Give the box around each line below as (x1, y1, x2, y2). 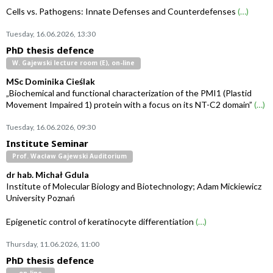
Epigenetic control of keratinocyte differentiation (6, 216, 196, 227)
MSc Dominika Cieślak (6, 76, 95, 87)
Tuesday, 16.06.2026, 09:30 (6, 122, 96, 132)
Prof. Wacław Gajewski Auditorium (12, 152, 127, 160)
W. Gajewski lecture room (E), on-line (12, 58, 135, 67)
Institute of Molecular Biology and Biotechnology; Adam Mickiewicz (6, 181, 261, 191)
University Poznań (6, 193, 75, 203)
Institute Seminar (6, 137, 88, 149)
